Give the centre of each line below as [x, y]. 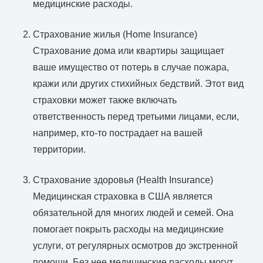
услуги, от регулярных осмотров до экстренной [135, 245]
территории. [59, 149]
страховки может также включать [105, 100]
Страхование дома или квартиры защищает [129, 50]
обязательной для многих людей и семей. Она [133, 213]
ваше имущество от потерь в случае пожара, [131, 67]
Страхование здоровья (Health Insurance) [123, 180]
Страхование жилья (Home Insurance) [115, 34]
